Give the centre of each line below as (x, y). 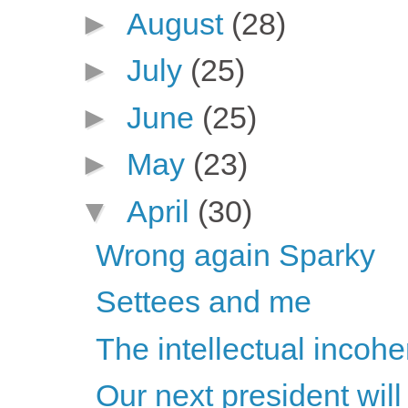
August (178, 23)
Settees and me (203, 302)
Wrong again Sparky (235, 255)
